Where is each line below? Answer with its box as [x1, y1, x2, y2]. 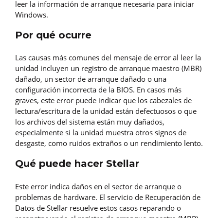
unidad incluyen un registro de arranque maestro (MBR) [15, 63, 201, 73]
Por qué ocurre [15, 29, 91, 41]
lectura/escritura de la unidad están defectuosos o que [15, 106, 197, 116]
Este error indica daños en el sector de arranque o [15, 182, 182, 192]
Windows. [15, 9, 48, 19]
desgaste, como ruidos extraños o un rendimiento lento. [15, 138, 203, 148]
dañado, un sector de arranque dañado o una [15, 74, 166, 84]
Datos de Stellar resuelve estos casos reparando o [15, 203, 181, 213]
